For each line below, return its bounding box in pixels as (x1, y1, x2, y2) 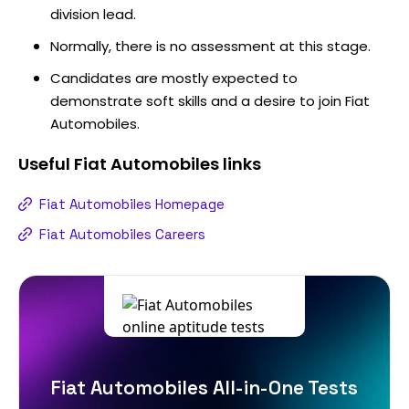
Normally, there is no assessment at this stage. (50, 36, 371, 56)
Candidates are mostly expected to (50, 68, 298, 88)
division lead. (50, 4, 136, 24)
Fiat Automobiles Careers (39, 225, 205, 243)
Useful (18, 152, 74, 175)
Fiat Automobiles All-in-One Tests (51, 374, 358, 400)
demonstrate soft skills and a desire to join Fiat (50, 90, 370, 110)
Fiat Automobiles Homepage (39, 194, 225, 213)
